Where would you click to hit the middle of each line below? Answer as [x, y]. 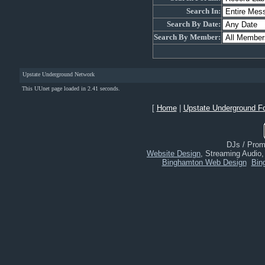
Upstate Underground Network [58, 74]
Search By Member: [187, 37]
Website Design [174, 153]
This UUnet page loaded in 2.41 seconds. [71, 88]
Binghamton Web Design [204, 162]
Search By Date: [193, 24]
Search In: [203, 11]
